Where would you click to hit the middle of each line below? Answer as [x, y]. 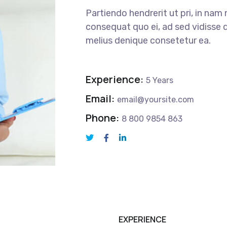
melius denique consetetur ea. [148, 40]
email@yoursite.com [156, 99]
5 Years [160, 80]
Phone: [102, 118]
